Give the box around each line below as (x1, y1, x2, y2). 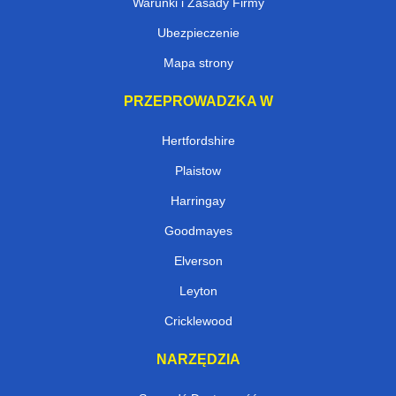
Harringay (171, 193, 225, 208)
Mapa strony (163, 55, 233, 70)
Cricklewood (164, 313, 232, 328)
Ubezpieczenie (156, 25, 240, 40)
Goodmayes (164, 223, 232, 238)
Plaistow (175, 163, 221, 178)
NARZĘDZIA (156, 351, 240, 367)
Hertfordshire (161, 133, 235, 148)
